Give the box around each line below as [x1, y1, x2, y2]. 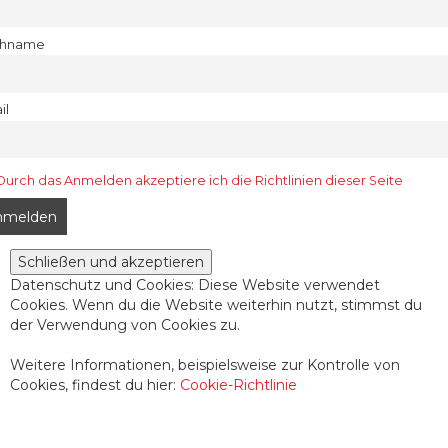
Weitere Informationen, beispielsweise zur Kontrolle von [10, 356, 400, 375]
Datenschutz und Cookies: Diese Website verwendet [10, 276, 380, 295]
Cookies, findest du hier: [10, 376, 180, 395]
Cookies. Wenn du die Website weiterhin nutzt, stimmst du [10, 296, 422, 315]
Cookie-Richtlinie [180, 376, 297, 395]
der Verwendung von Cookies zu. [10, 316, 240, 335]
